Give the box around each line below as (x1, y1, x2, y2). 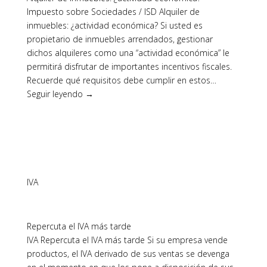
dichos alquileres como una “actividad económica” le (26, 47, 229, 58)
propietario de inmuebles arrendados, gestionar (26, 33, 213, 45)
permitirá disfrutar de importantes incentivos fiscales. (26, 61, 232, 72)
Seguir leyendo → (26, 88, 94, 100)
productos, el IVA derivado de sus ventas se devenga (26, 248, 229, 259)
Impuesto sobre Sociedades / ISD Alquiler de (26, 6, 200, 17)
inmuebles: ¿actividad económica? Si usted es (26, 20, 203, 31)
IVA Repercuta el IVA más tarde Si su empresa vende (26, 234, 228, 246)
